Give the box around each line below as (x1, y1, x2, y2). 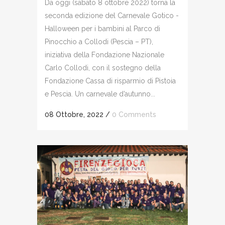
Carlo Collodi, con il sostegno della (45, 63, 161, 72)
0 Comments (112, 110, 156, 119)
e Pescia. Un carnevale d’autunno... (45, 89, 155, 98)
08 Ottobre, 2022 (45, 110, 103, 119)
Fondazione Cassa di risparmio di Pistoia (45, 76, 176, 85)
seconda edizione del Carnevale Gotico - (45, 11, 179, 20)
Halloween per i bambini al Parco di (45, 24, 160, 33)
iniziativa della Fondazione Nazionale (45, 50, 164, 59)
